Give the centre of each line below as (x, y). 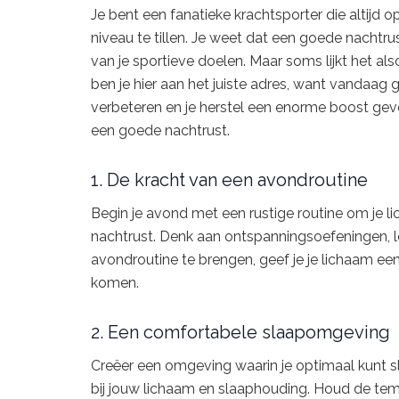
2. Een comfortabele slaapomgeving (240, 332)
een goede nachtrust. (160, 131)
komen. (115, 282)
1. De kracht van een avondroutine (229, 179)
